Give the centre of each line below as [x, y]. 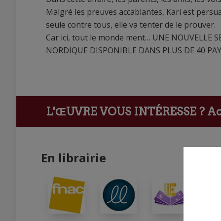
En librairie [74, 158]
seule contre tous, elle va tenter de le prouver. [131, 25]
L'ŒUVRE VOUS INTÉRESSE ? [125, 112]
